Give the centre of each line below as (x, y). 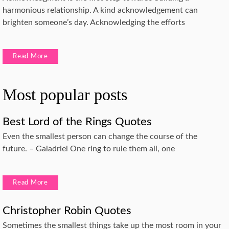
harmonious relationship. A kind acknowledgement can (100, 10)
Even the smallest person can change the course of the (100, 136)
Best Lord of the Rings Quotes (77, 121)
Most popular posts (65, 94)
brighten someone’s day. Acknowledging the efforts (94, 22)
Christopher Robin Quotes (67, 210)
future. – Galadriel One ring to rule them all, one (89, 148)
